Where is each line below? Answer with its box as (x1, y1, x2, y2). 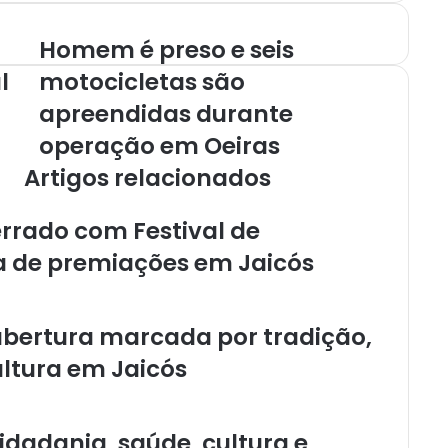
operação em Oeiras (39, 129, 280, 162)
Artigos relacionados (24, 161, 271, 194)
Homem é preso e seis (39, 33, 294, 66)
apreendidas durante (39, 97, 293, 130)
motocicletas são (39, 65, 245, 98)
